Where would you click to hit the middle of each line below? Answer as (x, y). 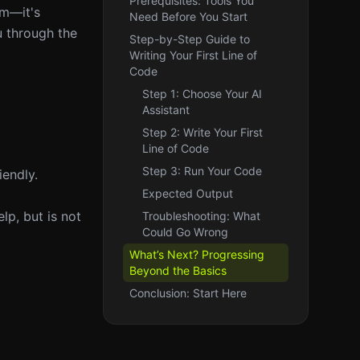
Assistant (166, 110)
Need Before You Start (188, 16)
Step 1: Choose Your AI (202, 94)
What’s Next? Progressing (197, 254)
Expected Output (188, 193)
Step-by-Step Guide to (190, 39)
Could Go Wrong (185, 232)
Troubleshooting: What (201, 216)
